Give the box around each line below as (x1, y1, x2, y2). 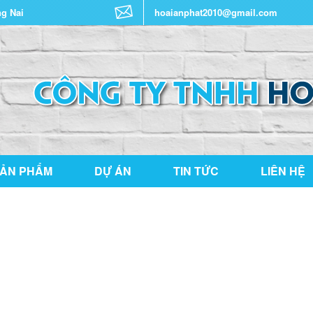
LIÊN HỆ (261, 163, 305, 179)
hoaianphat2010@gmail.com (154, 6, 277, 19)
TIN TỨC (173, 163, 219, 179)
